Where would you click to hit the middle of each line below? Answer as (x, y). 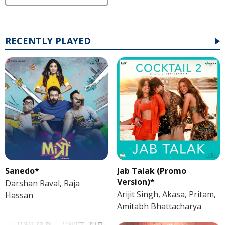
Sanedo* (22, 171)
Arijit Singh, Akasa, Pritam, (166, 195)
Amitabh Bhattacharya (159, 207)
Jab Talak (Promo (151, 171)
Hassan (19, 196)
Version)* (136, 182)
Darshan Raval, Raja (42, 184)
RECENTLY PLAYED (48, 41)
